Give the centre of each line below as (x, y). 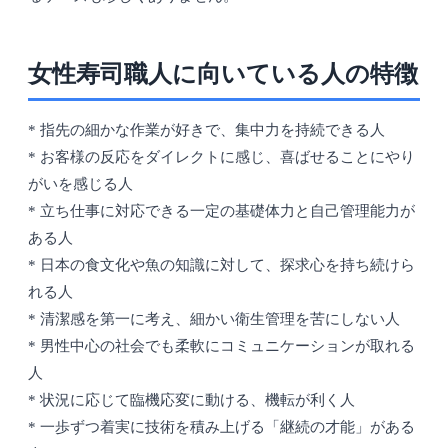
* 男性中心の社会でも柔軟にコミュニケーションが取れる (221, 346)
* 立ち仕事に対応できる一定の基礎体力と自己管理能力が (221, 211)
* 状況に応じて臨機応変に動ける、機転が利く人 (191, 400)
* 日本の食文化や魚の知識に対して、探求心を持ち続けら (221, 265)
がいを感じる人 (80, 184)
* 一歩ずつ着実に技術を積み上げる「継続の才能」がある (221, 427)
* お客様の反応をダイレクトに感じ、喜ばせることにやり (221, 157)
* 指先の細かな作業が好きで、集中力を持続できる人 (206, 130)
